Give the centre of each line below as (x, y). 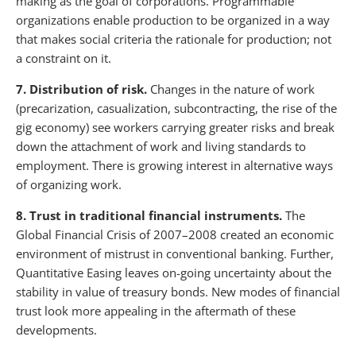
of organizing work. (69, 184)
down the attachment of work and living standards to (161, 146)
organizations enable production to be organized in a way (173, 19)
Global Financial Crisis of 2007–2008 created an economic (175, 234)
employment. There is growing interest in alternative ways (174, 165)
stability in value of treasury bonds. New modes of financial (178, 291)
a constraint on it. (64, 58)
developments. (56, 329)
